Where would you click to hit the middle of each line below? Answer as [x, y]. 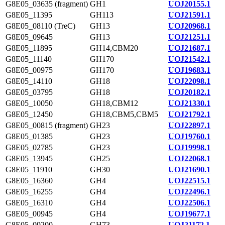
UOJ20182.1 [189, 92]
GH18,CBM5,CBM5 [124, 114]
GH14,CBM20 [114, 48]
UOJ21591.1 [189, 15]
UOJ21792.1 [189, 114]
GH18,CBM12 [114, 103]
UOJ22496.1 [189, 192]
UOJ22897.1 [189, 125]
